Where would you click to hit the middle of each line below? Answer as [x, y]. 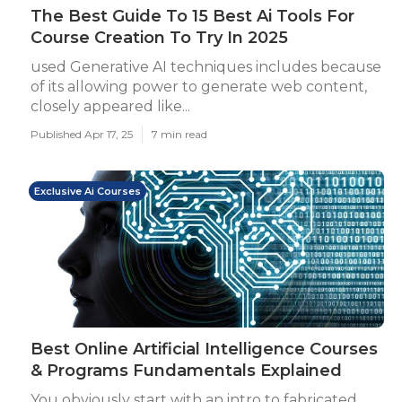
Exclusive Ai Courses [87, 191]
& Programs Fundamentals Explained [186, 371]
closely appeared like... [110, 106]
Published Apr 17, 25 [82, 134]
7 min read [179, 134]
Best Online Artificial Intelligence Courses [204, 349]
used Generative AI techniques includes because [206, 67]
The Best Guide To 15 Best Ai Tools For [192, 16]
